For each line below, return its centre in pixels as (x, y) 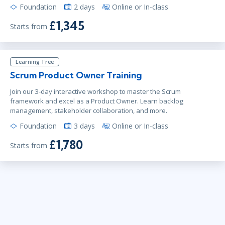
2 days (84, 7)
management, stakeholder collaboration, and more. (89, 111)
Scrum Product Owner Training (76, 75)
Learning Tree (35, 62)
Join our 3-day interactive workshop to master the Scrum (95, 92)
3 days (84, 126)
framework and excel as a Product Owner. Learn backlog (97, 101)
